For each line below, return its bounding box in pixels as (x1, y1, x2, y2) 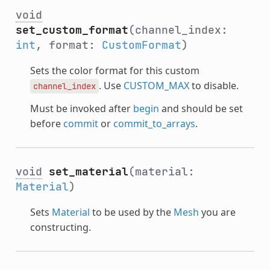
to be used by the (89, 205, 174, 219)
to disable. (189, 78, 239, 92)
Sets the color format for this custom (30, 63, 199, 77)
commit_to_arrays (113, 116, 195, 130)
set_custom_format (15, 22, 128, 37)
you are (198, 205, 236, 219)
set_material (48, 164, 128, 178)
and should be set (159, 101, 243, 115)
